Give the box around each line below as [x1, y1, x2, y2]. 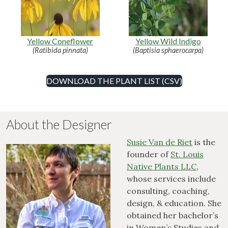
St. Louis [170, 149, 204, 160]
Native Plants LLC [127, 161, 196, 172]
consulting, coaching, [127, 186, 210, 196]
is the [192, 137, 215, 148]
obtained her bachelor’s [127, 210, 218, 221]
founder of [127, 149, 170, 160]
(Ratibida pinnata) [32, 45, 88, 54]
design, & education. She [127, 198, 221, 209]
